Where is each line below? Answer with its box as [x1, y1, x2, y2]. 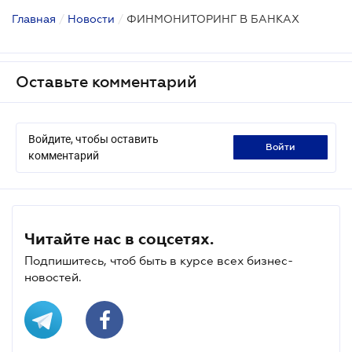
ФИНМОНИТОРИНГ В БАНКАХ [126, 12, 299, 25]
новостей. [24, 269, 82, 284]
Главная [12, 12, 56, 25]
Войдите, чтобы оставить [28, 132, 159, 145]
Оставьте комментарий [16, 72, 197, 90]
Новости [68, 12, 115, 25]
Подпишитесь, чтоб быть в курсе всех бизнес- [24, 253, 293, 267]
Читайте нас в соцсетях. [24, 229, 214, 247]
